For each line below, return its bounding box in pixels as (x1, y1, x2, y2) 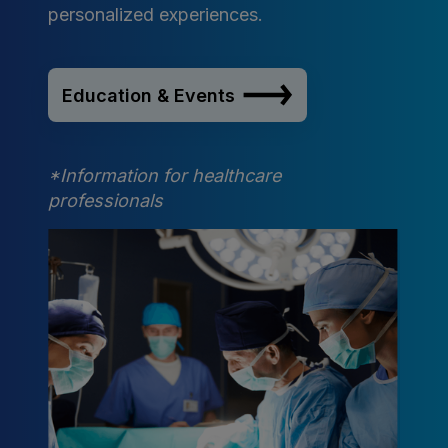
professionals (48, 190, 163, 212)
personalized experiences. (48, 4, 263, 26)
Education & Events (62, 84, 235, 106)
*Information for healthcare (48, 165, 281, 187)
